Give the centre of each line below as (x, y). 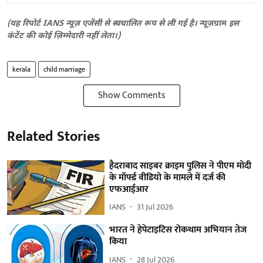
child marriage (64, 69)
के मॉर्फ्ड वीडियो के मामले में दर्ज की (168, 177)
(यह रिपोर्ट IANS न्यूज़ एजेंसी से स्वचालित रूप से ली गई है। (103, 23)
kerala (21, 69)
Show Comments (131, 95)
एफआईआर (129, 189)
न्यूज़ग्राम (214, 23)
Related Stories (53, 136)
